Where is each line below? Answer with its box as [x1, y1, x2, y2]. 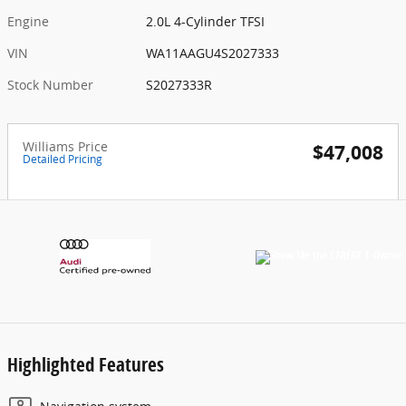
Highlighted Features [7, 352, 164, 378]
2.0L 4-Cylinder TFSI [146, 13, 266, 31]
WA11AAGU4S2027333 [146, 44, 280, 63]
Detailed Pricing [23, 151, 102, 168]
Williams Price [23, 138, 108, 156]
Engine [7, 13, 49, 31]
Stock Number [7, 76, 93, 94]
